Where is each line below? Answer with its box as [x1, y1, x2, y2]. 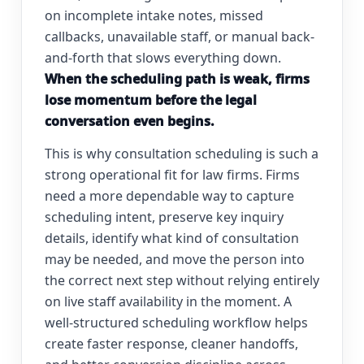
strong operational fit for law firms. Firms [45, 166, 300, 184]
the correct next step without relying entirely [45, 271, 319, 290]
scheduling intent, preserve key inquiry [45, 208, 284, 227]
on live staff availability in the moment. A [45, 292, 292, 311]
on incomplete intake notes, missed [45, 6, 263, 25]
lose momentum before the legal [45, 91, 257, 110]
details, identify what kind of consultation [45, 229, 299, 248]
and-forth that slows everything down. [45, 49, 281, 67]
